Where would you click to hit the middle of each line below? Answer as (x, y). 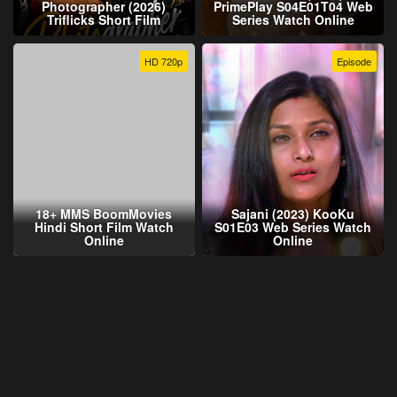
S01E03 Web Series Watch (293, 226)
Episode (354, 61)
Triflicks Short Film (104, 20)
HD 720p (163, 61)
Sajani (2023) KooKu (293, 213)
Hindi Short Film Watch (104, 226)
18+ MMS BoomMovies (104, 213)
